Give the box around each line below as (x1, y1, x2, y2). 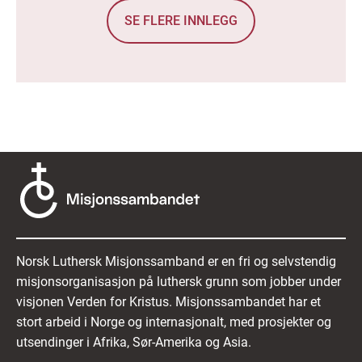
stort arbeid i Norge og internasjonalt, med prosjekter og (16, 314, 331, 330)
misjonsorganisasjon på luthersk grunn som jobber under (16, 274, 341, 290)
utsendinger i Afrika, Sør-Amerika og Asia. (16, 335, 251, 351)
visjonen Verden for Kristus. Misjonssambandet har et (16, 294, 321, 310)
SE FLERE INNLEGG (124, 13, 238, 29)
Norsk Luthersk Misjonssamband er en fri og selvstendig (16, 254, 336, 270)
